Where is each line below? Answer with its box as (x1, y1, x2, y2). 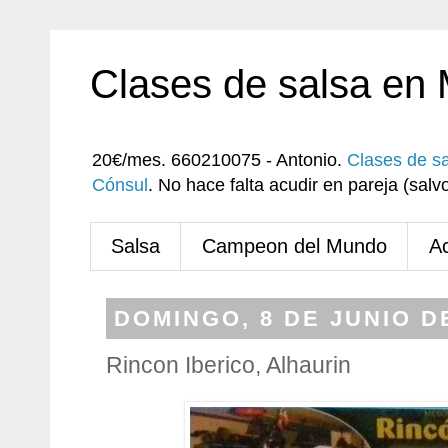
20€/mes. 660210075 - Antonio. (92, 150, 347, 170)
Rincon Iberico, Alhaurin (106, 352, 351, 378)
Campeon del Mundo (202, 235, 387, 257)
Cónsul (92, 175, 148, 195)
